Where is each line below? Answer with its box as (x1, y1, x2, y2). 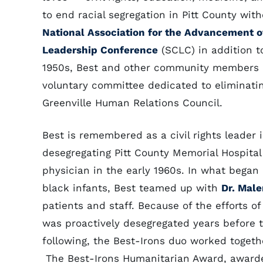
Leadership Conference (42, 44, 158, 56)
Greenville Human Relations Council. (42, 97, 222, 109)
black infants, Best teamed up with (42, 182, 221, 194)
